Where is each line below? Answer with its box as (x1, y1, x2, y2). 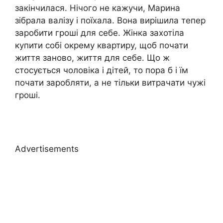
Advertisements (15, 143, 79, 154)
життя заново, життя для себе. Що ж (15, 53, 170, 63)
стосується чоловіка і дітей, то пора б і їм (15, 65, 188, 76)
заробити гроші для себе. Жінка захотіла (15, 28, 184, 38)
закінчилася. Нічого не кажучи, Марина (15, 3, 180, 13)
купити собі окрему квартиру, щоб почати (15, 40, 188, 51)
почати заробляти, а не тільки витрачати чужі (15, 78, 206, 88)
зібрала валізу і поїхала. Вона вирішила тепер (15, 15, 206, 26)
